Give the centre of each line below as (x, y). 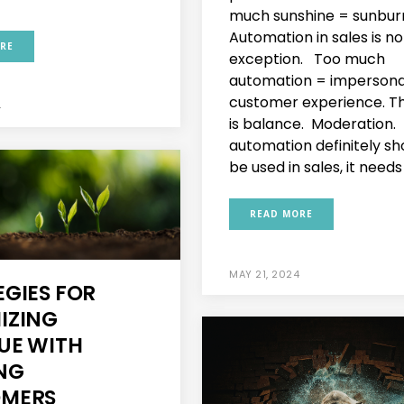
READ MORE (281, 213)
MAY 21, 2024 (264, 274)
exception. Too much (307, 59)
